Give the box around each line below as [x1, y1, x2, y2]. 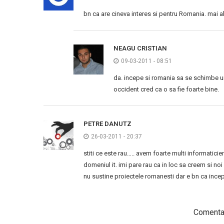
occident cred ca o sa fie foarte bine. [113, 85, 219, 93]
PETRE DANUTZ [83, 120, 131, 127]
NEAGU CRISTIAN [113, 44, 167, 52]
